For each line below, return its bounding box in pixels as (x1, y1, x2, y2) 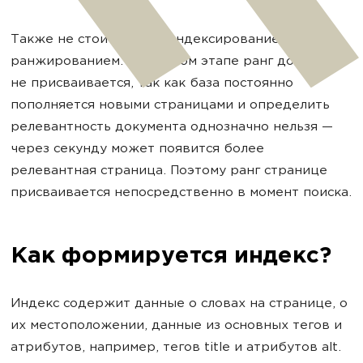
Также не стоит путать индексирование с (11, 33, 290, 47)
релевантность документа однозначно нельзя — (11, 121, 333, 135)
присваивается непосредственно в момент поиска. (11, 186, 352, 200)
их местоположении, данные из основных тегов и (11, 319, 342, 333)
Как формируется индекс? (11, 245, 331, 269)
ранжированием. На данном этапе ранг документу (11, 55, 348, 69)
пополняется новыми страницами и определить (11, 99, 330, 113)
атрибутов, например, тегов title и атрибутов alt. (11, 341, 341, 355)
